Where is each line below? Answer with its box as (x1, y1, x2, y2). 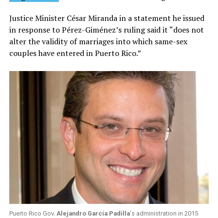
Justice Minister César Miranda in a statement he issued (9, 12, 204, 23)
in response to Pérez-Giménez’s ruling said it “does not (9, 24, 204, 35)
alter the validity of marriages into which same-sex (9, 36, 187, 47)
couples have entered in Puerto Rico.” (9, 47, 141, 58)
